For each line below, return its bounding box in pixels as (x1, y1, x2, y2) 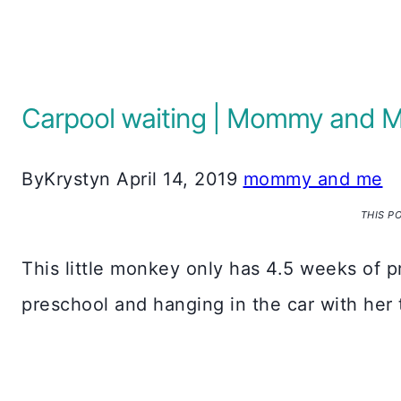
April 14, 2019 (116, 167, 237, 190)
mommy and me (243, 167, 383, 190)
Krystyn (44, 167, 111, 190)
